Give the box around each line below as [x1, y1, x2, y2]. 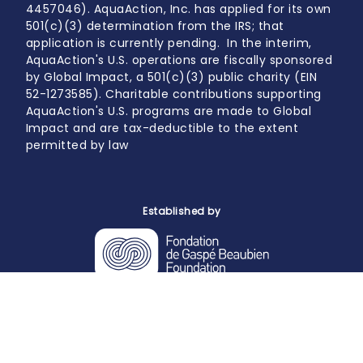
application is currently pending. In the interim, [25, 35, 312, 52]
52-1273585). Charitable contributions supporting [25, 86, 322, 103]
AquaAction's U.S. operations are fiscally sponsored [25, 52, 332, 69]
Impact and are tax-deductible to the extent [25, 120, 298, 137]
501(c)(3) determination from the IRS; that [25, 18, 284, 35]
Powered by [152, 305, 211, 320]
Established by [143, 204, 220, 219]
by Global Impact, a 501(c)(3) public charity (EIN [25, 69, 317, 86]
